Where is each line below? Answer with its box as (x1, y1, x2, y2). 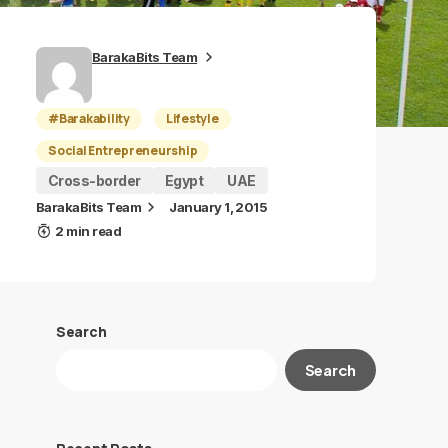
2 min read (55, 223, 122, 239)
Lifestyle (165, 110, 219, 127)
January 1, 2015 (169, 199, 268, 215)
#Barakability (48, 110, 130, 127)
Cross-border (48, 172, 141, 189)
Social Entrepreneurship (48, 142, 198, 159)
